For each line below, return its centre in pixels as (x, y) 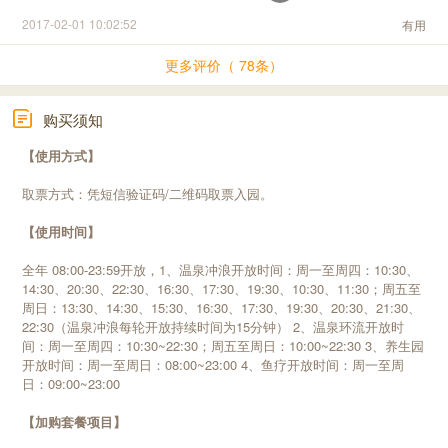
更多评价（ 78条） (224, 64)
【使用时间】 (61, 231)
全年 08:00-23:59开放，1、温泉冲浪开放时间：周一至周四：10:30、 (221, 269)
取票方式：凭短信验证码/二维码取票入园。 (148, 193)
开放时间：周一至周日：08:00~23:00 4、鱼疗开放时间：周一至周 (213, 364)
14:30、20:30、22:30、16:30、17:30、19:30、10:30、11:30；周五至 (222, 288)
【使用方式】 (61, 155)
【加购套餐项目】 (74, 421)
